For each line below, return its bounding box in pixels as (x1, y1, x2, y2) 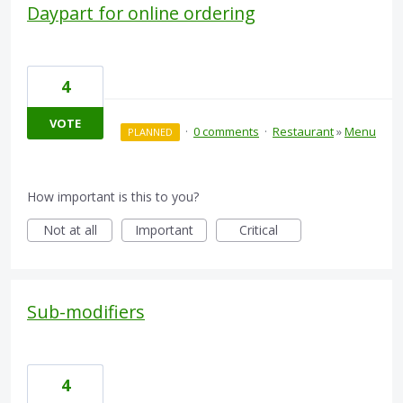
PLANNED (127, 125, 173, 139)
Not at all (42, 221, 97, 239)
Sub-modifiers (27, 300, 145, 325)
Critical (239, 221, 278, 239)
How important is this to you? (27, 188, 199, 206)
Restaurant (273, 123, 334, 140)
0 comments (193, 123, 259, 140)
